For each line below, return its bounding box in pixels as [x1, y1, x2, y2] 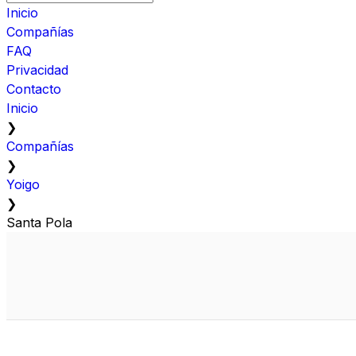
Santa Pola [6, 214, 72, 230]
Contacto [6, 80, 61, 97]
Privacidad [6, 61, 68, 78]
